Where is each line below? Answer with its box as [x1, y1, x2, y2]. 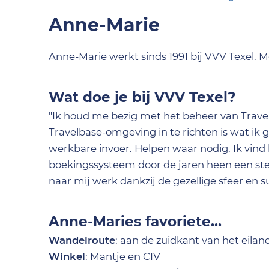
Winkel [49, 250, 86, 262]
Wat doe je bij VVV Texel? [49, 89, 237, 106]
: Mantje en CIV [85, 250, 161, 262]
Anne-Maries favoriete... [49, 213, 222, 230]
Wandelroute [49, 234, 116, 246]
